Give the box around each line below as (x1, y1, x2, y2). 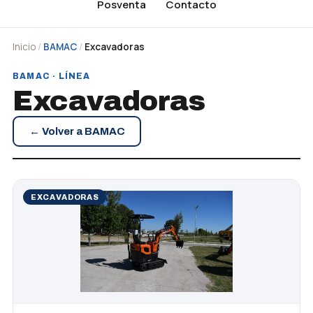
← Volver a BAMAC (29, 125, 125, 137)
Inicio (13, 41, 36, 53)
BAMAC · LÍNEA (13, 71, 91, 81)
